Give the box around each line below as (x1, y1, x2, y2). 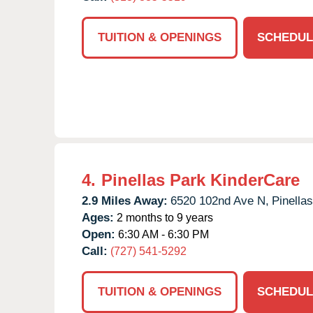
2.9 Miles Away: (82, 194, 168, 208)
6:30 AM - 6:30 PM (115, 228, 209, 240)
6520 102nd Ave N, (170, 194, 269, 208)
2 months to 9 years (114, 211, 213, 224)
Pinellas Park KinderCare (101, 170, 300, 189)
